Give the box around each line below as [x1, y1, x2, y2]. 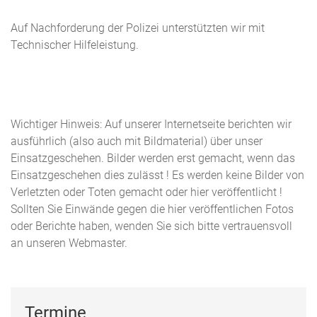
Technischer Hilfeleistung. [11, 38, 139, 52]
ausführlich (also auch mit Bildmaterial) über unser [11, 134, 263, 149]
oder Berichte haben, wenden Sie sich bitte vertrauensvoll [11, 219, 292, 234]
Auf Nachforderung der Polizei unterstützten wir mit [11, 21, 265, 35]
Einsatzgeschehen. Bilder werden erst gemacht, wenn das [11, 151, 295, 166]
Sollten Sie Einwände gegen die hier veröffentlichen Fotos [11, 202, 294, 217]
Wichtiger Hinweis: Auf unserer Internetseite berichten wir [11, 117, 292, 132]
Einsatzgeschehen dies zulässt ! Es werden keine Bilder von [11, 168, 304, 183]
